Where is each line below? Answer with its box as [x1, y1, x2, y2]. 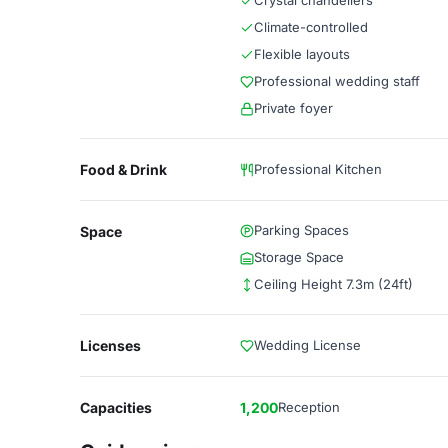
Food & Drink [80, 161, 167, 178]
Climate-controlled [254, 19, 368, 35]
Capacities [80, 399, 152, 416]
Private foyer [254, 100, 333, 116]
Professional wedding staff [254, 73, 420, 89]
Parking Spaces [254, 222, 349, 238]
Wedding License [254, 337, 361, 353]
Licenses [80, 337, 141, 354]
